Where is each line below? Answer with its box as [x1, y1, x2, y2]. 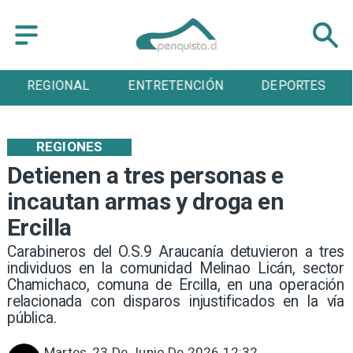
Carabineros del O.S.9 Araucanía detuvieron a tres [6, 243, 345, 262]
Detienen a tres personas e [6, 162, 284, 190]
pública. [6, 309, 57, 328]
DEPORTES [143, 78, 209, 94]
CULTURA [266, 78, 321, 94]
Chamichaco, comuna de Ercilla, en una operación [6, 276, 345, 295]
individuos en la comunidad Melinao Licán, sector [6, 259, 345, 278]
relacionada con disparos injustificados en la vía [6, 292, 345, 311]
